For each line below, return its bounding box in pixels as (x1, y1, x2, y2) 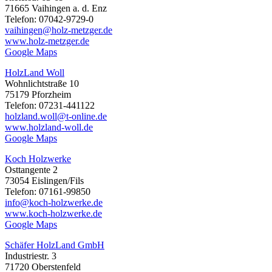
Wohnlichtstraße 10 (5, 78, 79, 89)
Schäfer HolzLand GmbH (5, 240, 104, 251)
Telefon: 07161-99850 (5, 186, 90, 197)
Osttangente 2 (5, 165, 58, 175)
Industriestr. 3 (5, 251, 56, 262)
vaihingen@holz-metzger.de (5, 25, 112, 36)
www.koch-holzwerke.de (5, 208, 102, 219)
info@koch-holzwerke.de (5, 197, 103, 208)
